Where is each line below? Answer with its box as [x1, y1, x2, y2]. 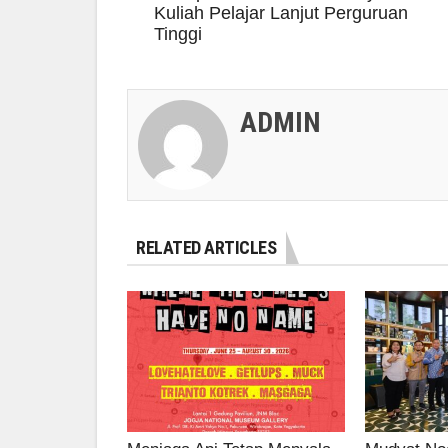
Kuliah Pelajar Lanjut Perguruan [154, 2, 408, 23]
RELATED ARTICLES [136, 236, 276, 258]
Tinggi [154, 23, 202, 44]
